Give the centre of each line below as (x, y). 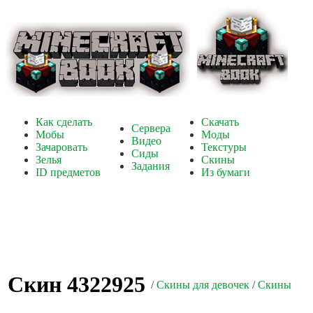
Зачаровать (61, 147)
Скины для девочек (203, 285)
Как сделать (64, 122)
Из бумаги (226, 172)
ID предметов (68, 172)
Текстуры (224, 147)
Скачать (220, 122)
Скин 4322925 (77, 285)
